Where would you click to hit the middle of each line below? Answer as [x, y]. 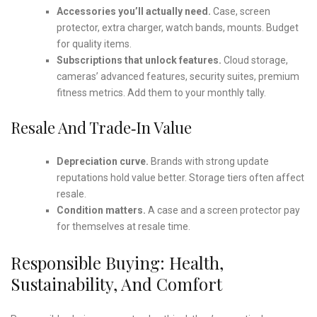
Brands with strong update [208, 161]
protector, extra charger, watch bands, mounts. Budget [177, 27]
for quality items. [94, 44]
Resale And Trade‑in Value [101, 127]
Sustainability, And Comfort [116, 283]
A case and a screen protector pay [223, 210]
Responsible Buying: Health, [117, 262]
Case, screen [240, 11]
